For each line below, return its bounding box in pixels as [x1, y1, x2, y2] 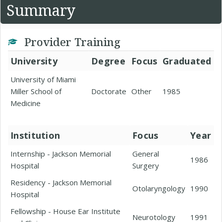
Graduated [163, 55, 212, 67]
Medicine [10, 98, 41, 108]
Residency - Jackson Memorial [10, 177, 111, 187]
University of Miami [10, 74, 76, 84]
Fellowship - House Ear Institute [10, 206, 120, 216]
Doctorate [91, 86, 126, 96]
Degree [91, 55, 125, 67]
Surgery [132, 161, 159, 170]
